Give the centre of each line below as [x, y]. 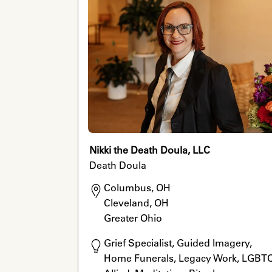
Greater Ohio [133, 218]
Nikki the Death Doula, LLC [149, 150]
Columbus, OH [137, 188]
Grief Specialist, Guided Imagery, [178, 243]
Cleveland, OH [136, 203]
